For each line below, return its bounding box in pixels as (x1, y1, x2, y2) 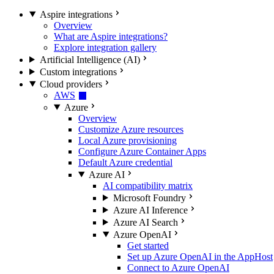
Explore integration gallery (54, 42, 157, 53)
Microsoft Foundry (113, 192, 186, 203)
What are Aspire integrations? (54, 31, 168, 42)
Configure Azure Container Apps (78, 146, 206, 157)
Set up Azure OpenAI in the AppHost (127, 251, 273, 262)
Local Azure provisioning (78, 135, 177, 146)
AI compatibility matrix (103, 180, 193, 191)
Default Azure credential (78, 157, 172, 168)
